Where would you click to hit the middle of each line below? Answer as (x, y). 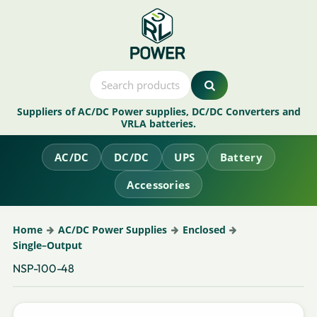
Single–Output (48, 245)
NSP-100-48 (44, 268)
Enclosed (204, 229)
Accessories (158, 184)
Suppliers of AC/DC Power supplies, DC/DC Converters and (158, 112)
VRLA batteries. (158, 124)
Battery (241, 157)
